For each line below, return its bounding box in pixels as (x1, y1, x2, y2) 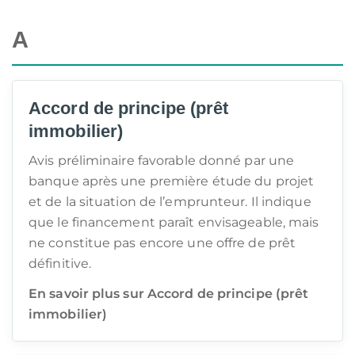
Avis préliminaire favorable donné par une (29, 153, 295, 168)
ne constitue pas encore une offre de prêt (29, 235, 296, 250)
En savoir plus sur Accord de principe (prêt (29, 286, 309, 301)
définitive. (29, 256, 92, 271)
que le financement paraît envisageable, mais (29, 215, 319, 230)
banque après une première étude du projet (29, 174, 315, 189)
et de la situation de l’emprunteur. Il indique (29, 194, 311, 209)
